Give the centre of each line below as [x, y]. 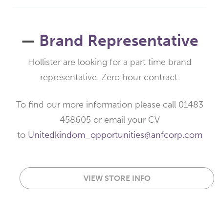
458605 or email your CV [109, 120]
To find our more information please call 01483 [109, 105]
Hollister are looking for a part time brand [109, 62]
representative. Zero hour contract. [109, 77]
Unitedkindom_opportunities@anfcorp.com [115, 135]
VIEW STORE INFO [117, 178]
